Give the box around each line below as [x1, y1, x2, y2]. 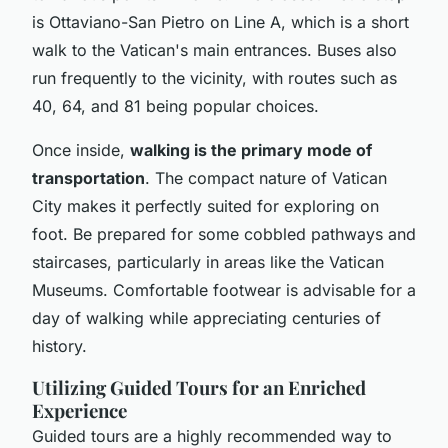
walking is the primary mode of [130, 139, 372, 160]
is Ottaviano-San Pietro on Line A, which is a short [32, 11, 409, 32]
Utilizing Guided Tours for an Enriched [32, 374, 366, 400]
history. [32, 335, 87, 356]
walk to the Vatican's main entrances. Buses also [32, 39, 397, 60]
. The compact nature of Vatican [145, 167, 387, 188]
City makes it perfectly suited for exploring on [32, 195, 379, 216]
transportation [32, 167, 145, 188]
